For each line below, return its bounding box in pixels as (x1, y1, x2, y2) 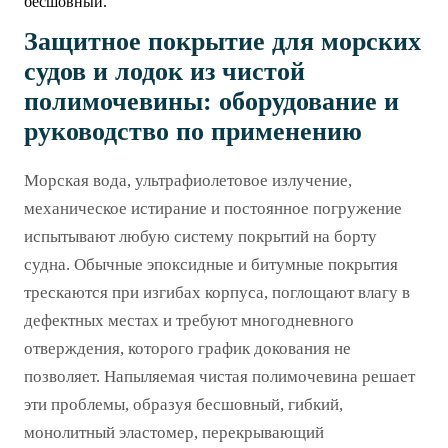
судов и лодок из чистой (24, 56, 305, 86)
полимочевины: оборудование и (24, 86, 399, 116)
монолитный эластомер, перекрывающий (24, 422, 324, 442)
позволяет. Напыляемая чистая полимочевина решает (24, 366, 415, 386)
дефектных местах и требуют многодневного (24, 310, 354, 330)
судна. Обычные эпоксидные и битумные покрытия (24, 254, 398, 274)
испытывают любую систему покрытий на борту (24, 226, 377, 246)
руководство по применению (24, 116, 362, 146)
